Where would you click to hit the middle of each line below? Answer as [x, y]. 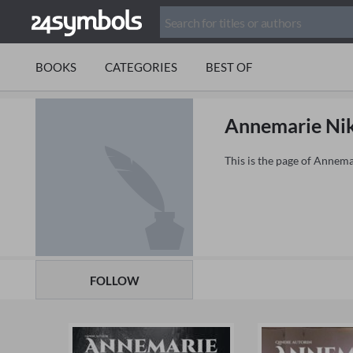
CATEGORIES [141, 67]
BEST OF [229, 67]
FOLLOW [114, 281]
